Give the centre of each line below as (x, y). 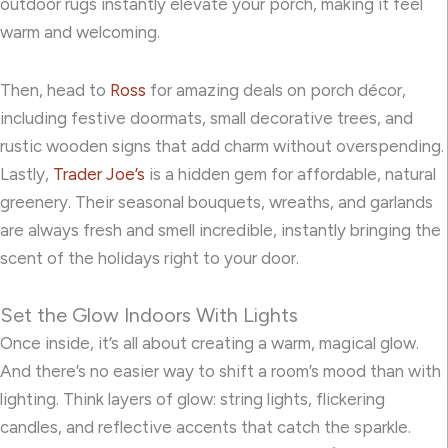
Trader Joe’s (99, 173)
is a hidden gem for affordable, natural (290, 173)
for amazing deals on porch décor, (276, 89)
